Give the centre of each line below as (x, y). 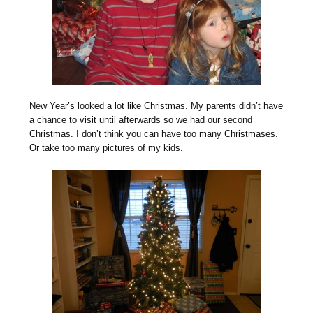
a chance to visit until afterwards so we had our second (141, 120)
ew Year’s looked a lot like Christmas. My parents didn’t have (160, 106)
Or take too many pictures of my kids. (107, 148)
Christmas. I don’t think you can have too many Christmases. (154, 134)
